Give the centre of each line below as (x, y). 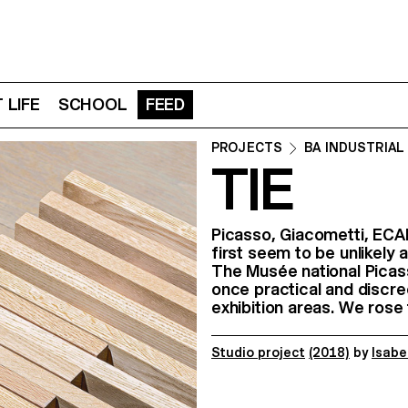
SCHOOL (92, 105)
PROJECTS (247, 148)
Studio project (258, 352)
